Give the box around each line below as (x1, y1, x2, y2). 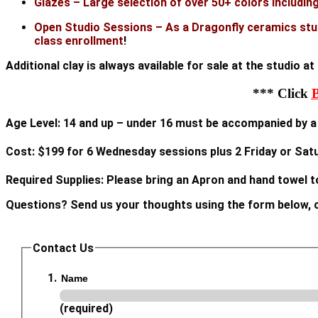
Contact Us (33, 241, 94, 255)
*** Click (252, 85, 312, 101)
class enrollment (34, 33, 124, 48)
